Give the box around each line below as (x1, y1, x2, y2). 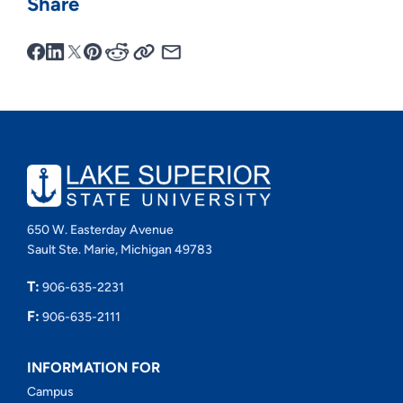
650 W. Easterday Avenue (26, 221, 174, 237)
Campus (26, 383, 74, 399)
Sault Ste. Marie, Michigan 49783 (26, 241, 212, 257)
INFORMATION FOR (26, 358, 160, 376)
